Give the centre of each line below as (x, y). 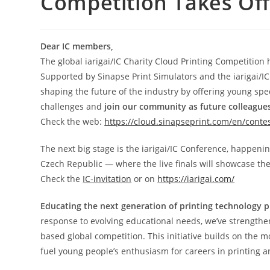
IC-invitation (107, 179)
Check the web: (73, 121)
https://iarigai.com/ (196, 179)
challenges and (71, 106)
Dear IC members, (77, 46)
